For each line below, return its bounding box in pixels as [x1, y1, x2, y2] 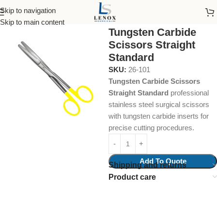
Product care [108, 173, 156, 181]
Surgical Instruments [21, 11, 92, 19]
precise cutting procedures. [108, 124, 194, 132]
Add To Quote [139, 157, 186, 165]
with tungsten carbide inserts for [108, 112, 209, 120]
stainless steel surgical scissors [108, 100, 209, 108]
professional [169, 89, 209, 97]
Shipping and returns [108, 161, 186, 169]
